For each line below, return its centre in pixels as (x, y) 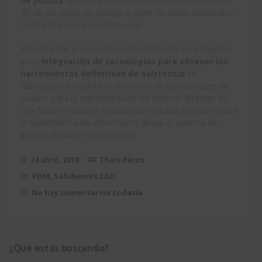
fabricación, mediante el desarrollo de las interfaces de (125, 85)
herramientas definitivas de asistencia (103, 73)
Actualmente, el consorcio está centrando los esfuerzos (126, 49)
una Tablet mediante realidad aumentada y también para (129, 110)
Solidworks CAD (85, 176)
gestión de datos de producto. (79, 135)
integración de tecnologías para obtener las (135, 61)
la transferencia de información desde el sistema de (119, 122)
